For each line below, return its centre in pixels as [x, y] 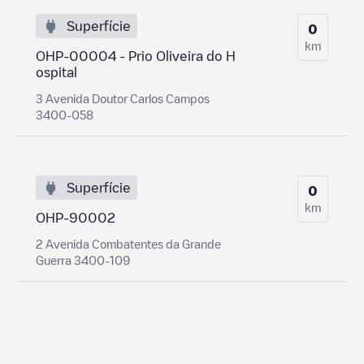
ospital [56, 72]
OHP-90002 [76, 217]
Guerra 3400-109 [83, 260]
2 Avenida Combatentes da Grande [128, 243]
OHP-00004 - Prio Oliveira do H [136, 56]
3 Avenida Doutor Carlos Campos [123, 98]
